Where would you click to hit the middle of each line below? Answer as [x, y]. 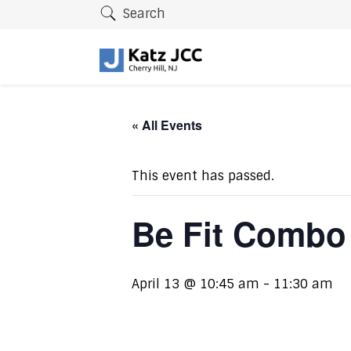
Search [144, 14]
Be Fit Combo [239, 233]
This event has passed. [203, 176]
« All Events [167, 125]
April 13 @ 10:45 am [195, 284]
